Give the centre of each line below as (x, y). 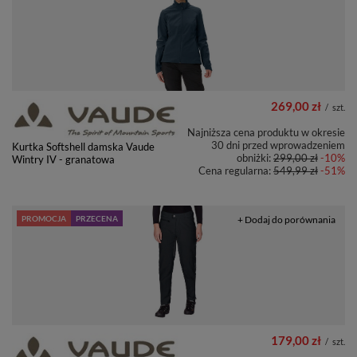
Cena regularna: (236, 170)
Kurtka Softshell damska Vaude (83, 147)
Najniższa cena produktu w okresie (266, 132)
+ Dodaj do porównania (286, 219)
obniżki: (255, 157)
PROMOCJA (44, 218)
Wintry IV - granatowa (63, 160)
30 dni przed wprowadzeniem (278, 145)
